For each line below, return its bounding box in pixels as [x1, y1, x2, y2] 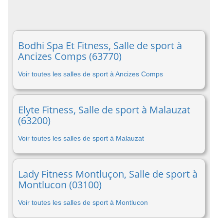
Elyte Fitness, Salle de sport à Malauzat [18, 103, 190, 116]
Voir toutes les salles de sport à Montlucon [18, 199, 148, 206]
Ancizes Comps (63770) [18, 50, 122, 63]
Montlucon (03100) [18, 178, 102, 191]
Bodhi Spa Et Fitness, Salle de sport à [18, 39, 182, 52]
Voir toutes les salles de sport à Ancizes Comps [18, 70, 163, 78]
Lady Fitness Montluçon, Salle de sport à [18, 167, 198, 181]
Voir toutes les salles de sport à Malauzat [18, 134, 144, 142]
